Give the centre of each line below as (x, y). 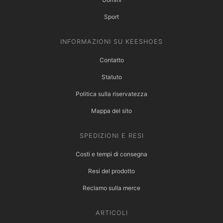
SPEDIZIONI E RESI (111, 136)
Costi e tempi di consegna (111, 154)
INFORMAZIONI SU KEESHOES (111, 42)
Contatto (111, 60)
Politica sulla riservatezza (111, 94)
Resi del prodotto (111, 171)
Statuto (111, 77)
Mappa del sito (111, 111)
